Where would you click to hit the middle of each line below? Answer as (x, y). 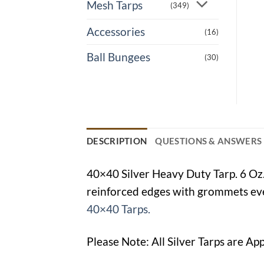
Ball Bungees (118, 57)
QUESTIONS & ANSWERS (209, 141)
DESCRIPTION (117, 141)
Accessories (116, 31)
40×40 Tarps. (118, 209)
